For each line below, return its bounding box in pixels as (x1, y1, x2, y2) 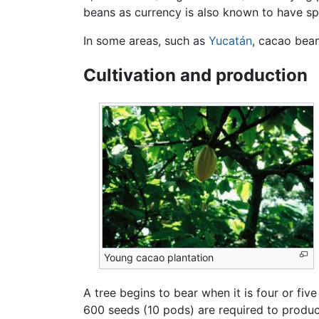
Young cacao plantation (104, 251, 214, 264)
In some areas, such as (83, 33, 209, 48)
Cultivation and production (83, 65, 308, 86)
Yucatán (209, 33, 252, 48)
